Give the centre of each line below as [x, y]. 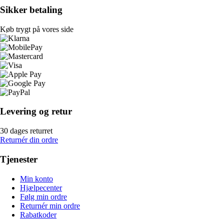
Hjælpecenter [41, 187]
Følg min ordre [43, 196]
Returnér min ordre [50, 205]
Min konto [36, 178]
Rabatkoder [38, 214]
